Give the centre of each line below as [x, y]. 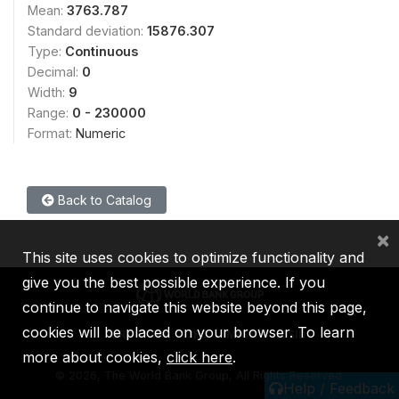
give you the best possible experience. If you [174, 282]
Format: [52, 133]
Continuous [102, 51]
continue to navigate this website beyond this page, [195, 307]
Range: [50, 112]
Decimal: [55, 71]
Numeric [101, 133]
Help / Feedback [339, 388]
